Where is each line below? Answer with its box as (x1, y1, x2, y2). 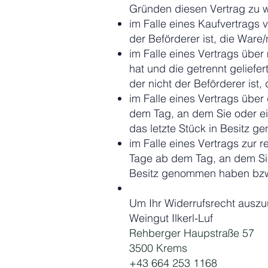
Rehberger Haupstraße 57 (129, 226, 254, 240)
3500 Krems (129, 241, 187, 255)
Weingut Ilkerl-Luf (129, 211, 213, 225)
